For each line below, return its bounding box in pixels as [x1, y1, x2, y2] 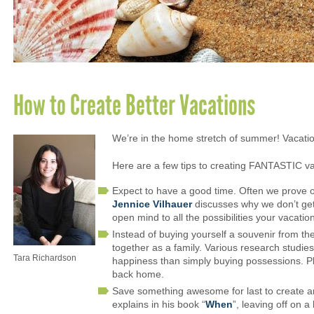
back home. [112, 268, 164, 280]
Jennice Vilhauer [112, 198, 192, 210]
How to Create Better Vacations [13, 88, 255, 123]
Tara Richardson [13, 252, 76, 263]
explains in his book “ [112, 298, 205, 310]
